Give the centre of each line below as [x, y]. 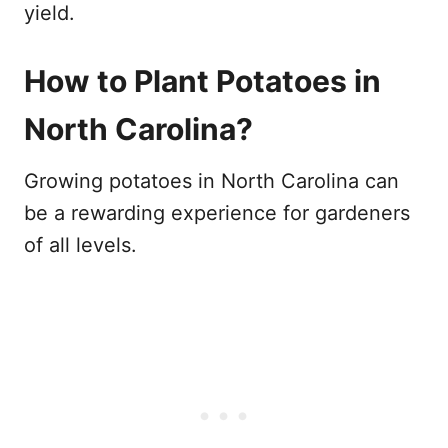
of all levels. [80, 244]
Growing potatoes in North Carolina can [211, 180]
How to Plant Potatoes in [202, 80]
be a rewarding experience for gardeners [217, 212]
